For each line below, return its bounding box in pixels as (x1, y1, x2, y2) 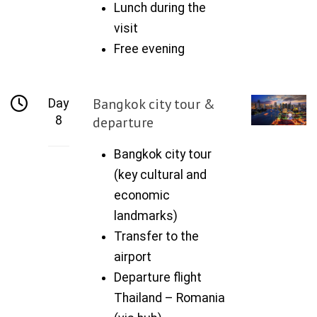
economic (114, 188, 171, 202)
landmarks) (114, 208, 178, 223)
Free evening (114, 41, 185, 56)
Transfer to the (114, 229, 200, 243)
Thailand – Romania (114, 290, 226, 305)
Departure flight (114, 270, 202, 284)
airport (114, 249, 152, 264)
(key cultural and (114, 167, 207, 182)
